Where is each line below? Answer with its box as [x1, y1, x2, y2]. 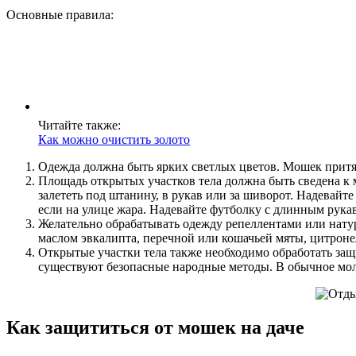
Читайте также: [38, 118, 121, 133]
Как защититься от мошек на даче [6, 317, 304, 339]
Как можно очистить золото [38, 133, 190, 147]
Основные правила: [6, 8, 114, 22]
